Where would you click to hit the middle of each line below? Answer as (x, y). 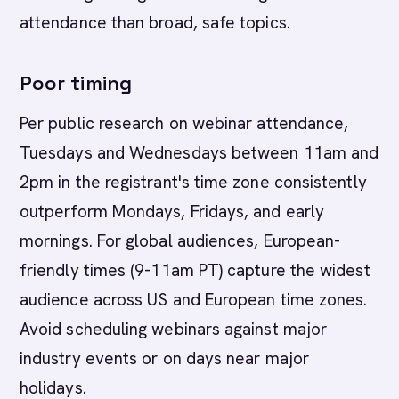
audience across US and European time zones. (194, 300)
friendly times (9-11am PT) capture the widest (195, 270)
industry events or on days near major (164, 358)
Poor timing (76, 83)
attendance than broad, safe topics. (155, 23)
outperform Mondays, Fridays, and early (172, 212)
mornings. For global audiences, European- (180, 241)
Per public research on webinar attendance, (184, 123)
